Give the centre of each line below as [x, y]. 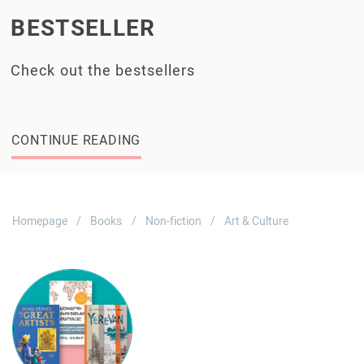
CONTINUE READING [76, 140]
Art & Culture [257, 221]
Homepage [40, 221]
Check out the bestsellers [103, 70]
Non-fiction [173, 221]
